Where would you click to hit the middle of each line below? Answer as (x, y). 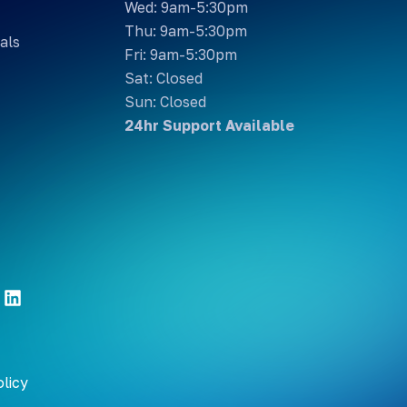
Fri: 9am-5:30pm (181, 54)
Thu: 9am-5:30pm (186, 30)
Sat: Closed (164, 78)
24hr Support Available (210, 125)
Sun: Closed (166, 101)
